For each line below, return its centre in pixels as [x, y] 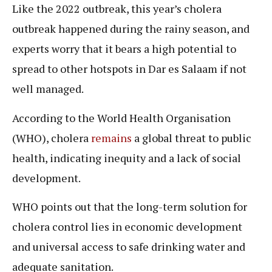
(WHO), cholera [52, 138]
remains [111, 138]
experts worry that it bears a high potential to [124, 49]
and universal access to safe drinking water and [129, 247]
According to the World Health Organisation [121, 117]
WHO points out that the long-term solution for [130, 207]
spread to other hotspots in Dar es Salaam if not [129, 69]
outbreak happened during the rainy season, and [131, 29]
